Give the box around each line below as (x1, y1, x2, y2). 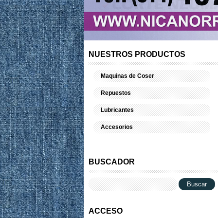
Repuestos (101, 90, 131, 96)
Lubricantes (101, 107, 134, 113)
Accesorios (101, 124, 133, 130)
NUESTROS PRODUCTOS (89, 50, 185, 58)
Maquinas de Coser (101, 73, 154, 79)
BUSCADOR (89, 158, 135, 166)
